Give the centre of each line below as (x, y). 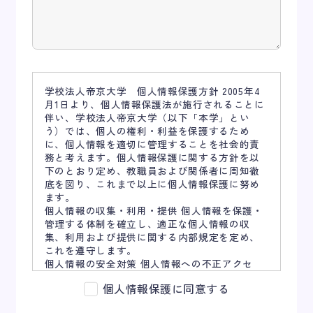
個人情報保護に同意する (166, 288)
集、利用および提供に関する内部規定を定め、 (152, 237)
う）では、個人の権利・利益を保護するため (147, 131)
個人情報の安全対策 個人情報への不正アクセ (149, 264)
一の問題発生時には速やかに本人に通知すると (152, 304)
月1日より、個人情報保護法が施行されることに (154, 104)
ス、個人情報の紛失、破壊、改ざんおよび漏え (152, 277)
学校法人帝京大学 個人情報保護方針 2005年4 (152, 91)
